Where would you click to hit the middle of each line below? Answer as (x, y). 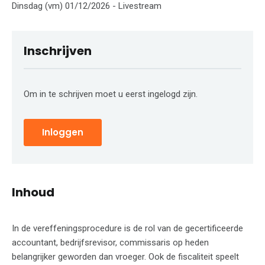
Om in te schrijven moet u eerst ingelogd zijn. (111, 94)
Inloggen (63, 132)
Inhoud (33, 192)
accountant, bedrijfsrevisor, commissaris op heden (110, 242)
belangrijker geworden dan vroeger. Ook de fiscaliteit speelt (125, 256)
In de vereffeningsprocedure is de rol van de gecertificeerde (127, 228)
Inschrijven (58, 51)
